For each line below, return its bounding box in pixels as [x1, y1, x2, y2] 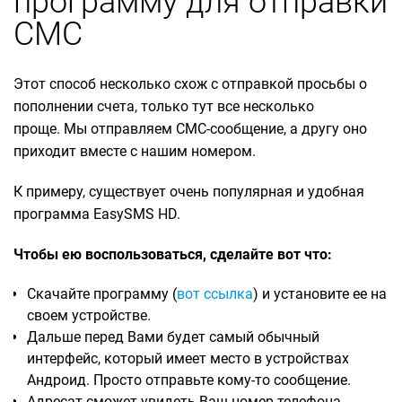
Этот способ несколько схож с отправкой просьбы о [13, 75, 367, 93]
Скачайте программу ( [27, 285, 177, 303]
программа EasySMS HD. [13, 205, 180, 223]
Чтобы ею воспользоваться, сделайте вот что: [13, 246, 332, 264]
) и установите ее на [253, 285, 387, 303]
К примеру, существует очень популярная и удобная [13, 183, 364, 201]
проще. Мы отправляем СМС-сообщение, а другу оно [13, 120, 367, 138]
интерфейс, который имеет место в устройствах [27, 350, 349, 368]
